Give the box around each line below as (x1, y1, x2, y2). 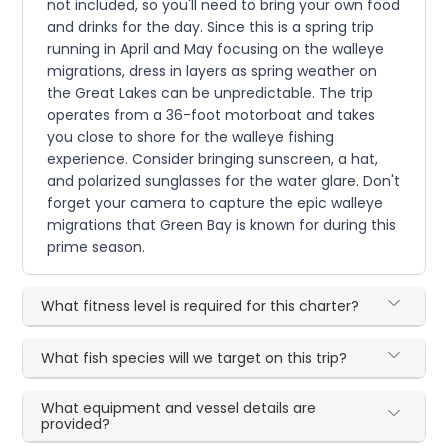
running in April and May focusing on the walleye (47, 38, 385, 59)
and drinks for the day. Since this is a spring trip (47, 16, 375, 37)
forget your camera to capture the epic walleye (47, 192, 384, 213)
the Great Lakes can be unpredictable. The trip (47, 82, 374, 103)
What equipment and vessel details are (41, 397, 317, 418)
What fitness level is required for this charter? (41, 295, 360, 316)
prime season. (47, 236, 146, 257)
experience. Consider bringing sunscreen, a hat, (47, 148, 379, 169)
